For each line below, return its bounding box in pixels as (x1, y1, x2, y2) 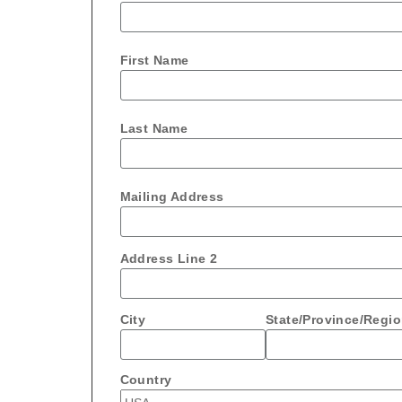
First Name (119, 53, 189, 67)
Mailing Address (119, 189, 224, 205)
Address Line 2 (119, 250, 218, 266)
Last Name (119, 121, 188, 136)
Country (119, 372, 172, 388)
